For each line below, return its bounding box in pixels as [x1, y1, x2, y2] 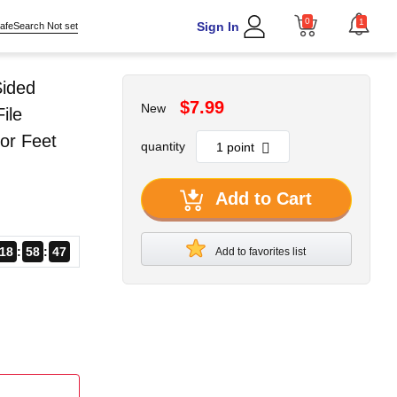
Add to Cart [215, 189, 313, 208]
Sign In [196, 19, 239, 34]
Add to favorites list [215, 245, 307, 258]
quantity [140, 139, 185, 153]
